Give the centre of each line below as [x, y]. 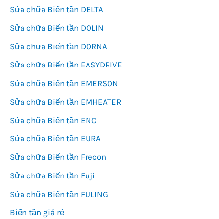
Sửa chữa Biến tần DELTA [56, 10]
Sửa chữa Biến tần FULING [59, 194]
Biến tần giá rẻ [37, 212]
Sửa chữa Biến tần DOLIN [57, 28]
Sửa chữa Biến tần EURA [55, 139]
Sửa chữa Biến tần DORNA [58, 46]
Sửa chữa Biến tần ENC [53, 120]
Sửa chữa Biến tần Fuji [52, 175]
